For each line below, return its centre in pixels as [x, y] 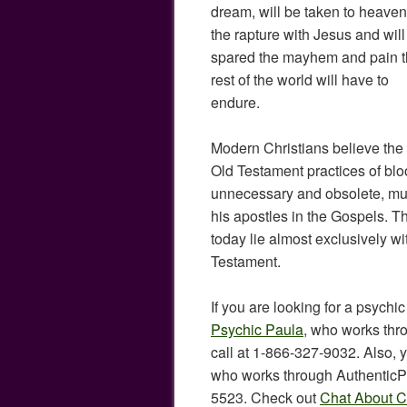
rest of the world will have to [300, 79]
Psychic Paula [257, 329]
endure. [235, 102]
